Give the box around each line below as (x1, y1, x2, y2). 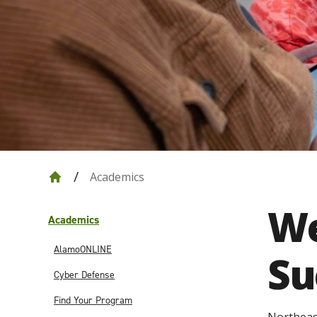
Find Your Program (54, 294, 132, 307)
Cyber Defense (54, 268, 115, 282)
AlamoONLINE (54, 243, 112, 256)
